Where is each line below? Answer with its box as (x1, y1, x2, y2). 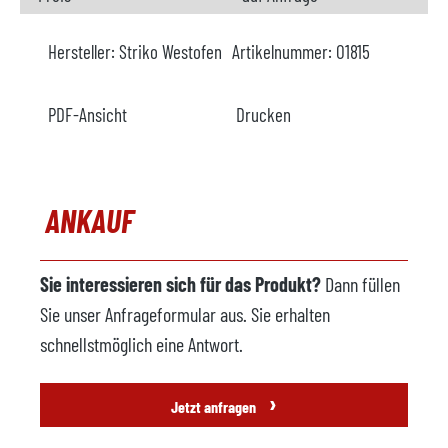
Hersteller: (48, 40, 119, 63)
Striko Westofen (119, 40, 222, 63)
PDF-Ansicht (48, 103, 127, 126)
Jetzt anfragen (171, 397, 259, 416)
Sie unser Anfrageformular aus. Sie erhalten (40, 302, 330, 326)
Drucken (236, 103, 291, 126)
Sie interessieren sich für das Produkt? (40, 272, 321, 296)
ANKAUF (45, 201, 134, 239)
